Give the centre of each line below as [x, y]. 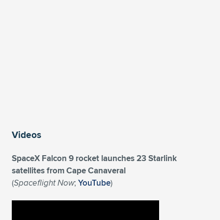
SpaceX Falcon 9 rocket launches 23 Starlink [94, 158]
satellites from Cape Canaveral [69, 171]
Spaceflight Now [44, 183]
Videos [27, 135]
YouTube [94, 183]
